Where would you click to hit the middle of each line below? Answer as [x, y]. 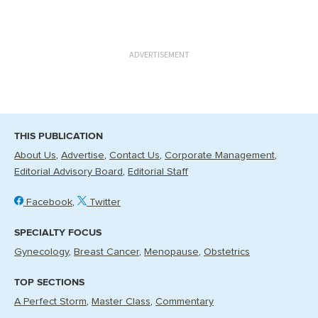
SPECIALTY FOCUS [58, 232]
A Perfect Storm [50, 302]
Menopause [171, 252]
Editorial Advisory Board [68, 172]
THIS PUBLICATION [59, 136]
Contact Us [135, 155]
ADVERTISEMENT [159, 54]
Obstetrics [227, 252]
